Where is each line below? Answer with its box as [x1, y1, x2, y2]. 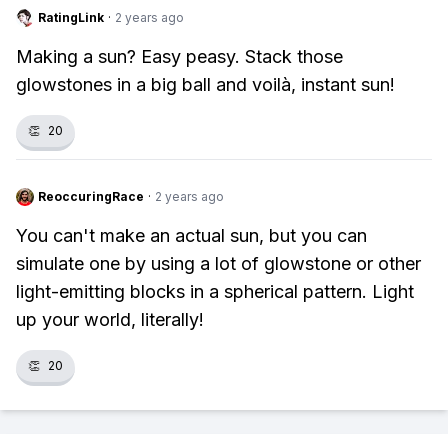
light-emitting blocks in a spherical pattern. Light [16, 281, 414, 302]
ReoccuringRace [38, 189, 144, 204]
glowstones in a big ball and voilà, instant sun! [16, 74, 395, 95]
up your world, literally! [16, 309, 204, 330]
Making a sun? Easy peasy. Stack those [16, 46, 343, 67]
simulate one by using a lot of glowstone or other [16, 253, 421, 274]
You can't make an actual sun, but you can [16, 225, 367, 246]
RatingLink [38, 10, 104, 25]
